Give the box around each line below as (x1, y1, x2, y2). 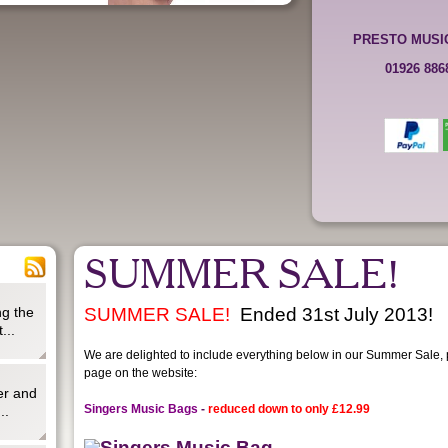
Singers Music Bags (84, 401, 199, 416)
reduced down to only (205, 401, 333, 416)
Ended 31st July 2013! (240, 303, 434, 325)
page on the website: (84, 365, 198, 380)
